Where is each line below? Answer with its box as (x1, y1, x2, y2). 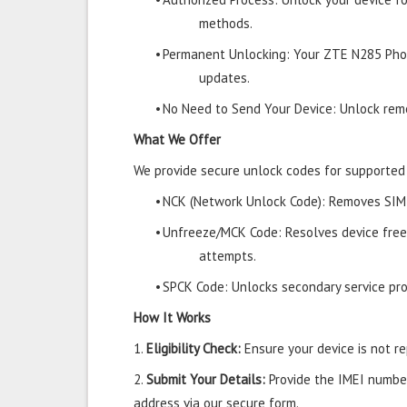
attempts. (199, 247, 256, 264)
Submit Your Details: (146, 371, 265, 388)
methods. (199, 15, 253, 32)
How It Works (134, 309, 211, 326)
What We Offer (134, 131, 221, 148)
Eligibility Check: (146, 340, 241, 357)
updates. (199, 69, 250, 86)
